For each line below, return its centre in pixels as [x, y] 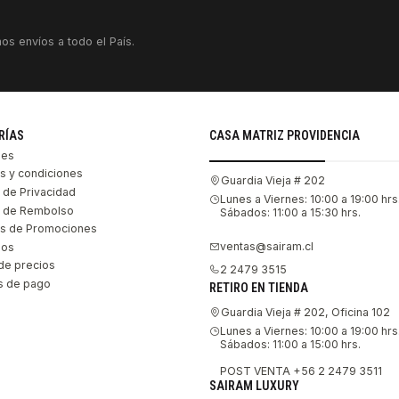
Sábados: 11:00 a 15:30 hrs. [290, 212]
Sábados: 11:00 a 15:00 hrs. [290, 344]
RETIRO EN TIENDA [258, 287]
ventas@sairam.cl [266, 247]
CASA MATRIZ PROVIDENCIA [284, 135]
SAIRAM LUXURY [254, 386]
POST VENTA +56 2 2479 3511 [301, 370]
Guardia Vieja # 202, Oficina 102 [305, 313]
